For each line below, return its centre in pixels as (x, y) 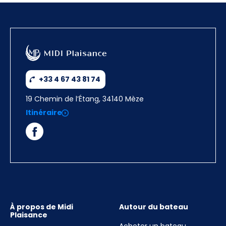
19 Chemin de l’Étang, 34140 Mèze (85, 99)
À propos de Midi (42, 207)
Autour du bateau (154, 207)
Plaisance (29, 215)
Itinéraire (44, 112)
